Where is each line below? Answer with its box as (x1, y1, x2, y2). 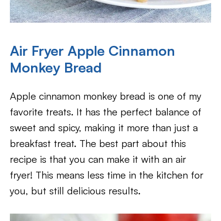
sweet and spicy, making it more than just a (10, 121, 198, 134)
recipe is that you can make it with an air (10, 152, 186, 165)
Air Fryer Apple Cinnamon (10, 41, 175, 59)
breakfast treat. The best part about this (10, 137, 186, 149)
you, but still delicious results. (10, 184, 141, 197)
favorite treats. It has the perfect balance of (10, 105, 201, 118)
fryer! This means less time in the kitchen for (10, 168, 203, 181)
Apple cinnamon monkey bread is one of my (10, 89, 201, 102)
